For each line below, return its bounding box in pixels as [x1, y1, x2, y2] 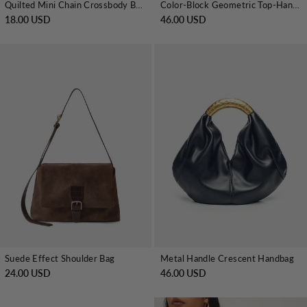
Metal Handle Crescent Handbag [160, 253, 295, 265]
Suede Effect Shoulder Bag [5, 253, 115, 265]
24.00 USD [5, 267, 51, 280]
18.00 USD [5, 14, 51, 26]
